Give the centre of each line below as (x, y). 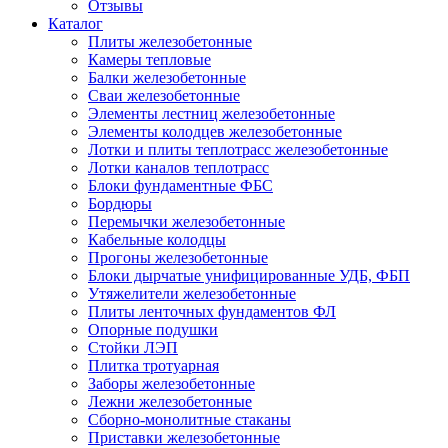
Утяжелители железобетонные (192, 293)
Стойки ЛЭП (133, 347)
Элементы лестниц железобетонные (211, 113)
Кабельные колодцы (157, 239)
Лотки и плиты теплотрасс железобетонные (238, 149)
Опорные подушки (153, 329)
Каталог (75, 23)
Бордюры (120, 203)
